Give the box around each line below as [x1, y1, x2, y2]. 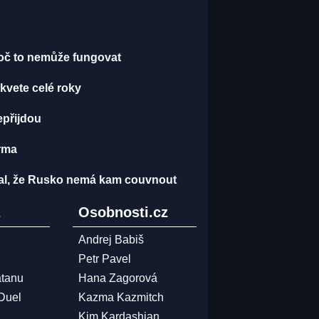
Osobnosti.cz [78, 204, 168, 220]
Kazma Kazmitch [78, 291, 164, 303]
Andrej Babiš [78, 234, 144, 246]
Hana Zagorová [78, 272, 157, 284]
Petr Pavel [78, 253, 131, 265]
